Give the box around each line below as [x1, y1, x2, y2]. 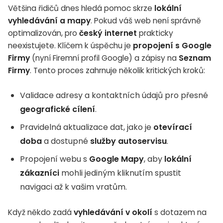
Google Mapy [89, 153, 144, 165]
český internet [79, 27, 137, 38]
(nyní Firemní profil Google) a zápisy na [30, 52, 179, 63]
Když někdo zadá [8, 207, 74, 218]
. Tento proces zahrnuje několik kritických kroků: [30, 65, 205, 76]
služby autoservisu [90, 135, 167, 147]
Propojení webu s [20, 153, 89, 165]
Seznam [179, 52, 211, 63]
